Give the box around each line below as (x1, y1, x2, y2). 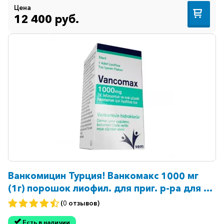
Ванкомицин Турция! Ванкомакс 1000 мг (8, 169, 198, 181)
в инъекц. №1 (8, 194, 72, 206)
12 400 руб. (14, 12, 79, 26)
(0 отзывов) (60, 199, 99, 207)
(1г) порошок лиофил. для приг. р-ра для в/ (8, 182, 213, 194)
